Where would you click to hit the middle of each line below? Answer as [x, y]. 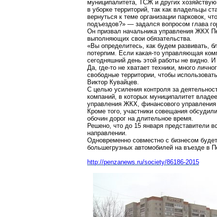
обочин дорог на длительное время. [140, 118]
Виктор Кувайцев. [113, 82]
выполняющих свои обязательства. [139, 39]
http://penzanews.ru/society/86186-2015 [143, 162]
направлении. [107, 133]
